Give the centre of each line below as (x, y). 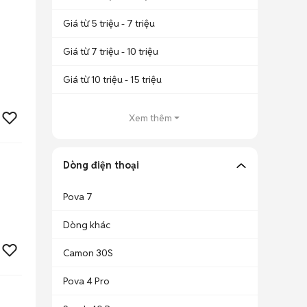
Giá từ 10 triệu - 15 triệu (112, 79)
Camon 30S (88, 253)
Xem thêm (150, 118)
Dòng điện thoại (101, 165)
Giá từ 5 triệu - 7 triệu (109, 23)
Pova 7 (78, 197)
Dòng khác (87, 225)
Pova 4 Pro (86, 281)
